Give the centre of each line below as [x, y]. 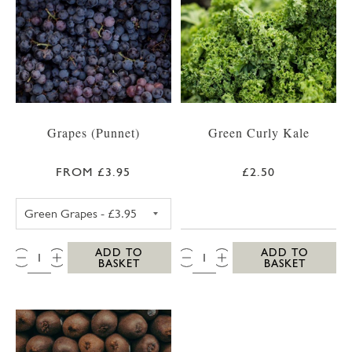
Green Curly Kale [258, 133]
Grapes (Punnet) [93, 133]
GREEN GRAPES [135, 206]
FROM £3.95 [93, 172]
